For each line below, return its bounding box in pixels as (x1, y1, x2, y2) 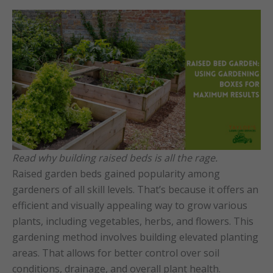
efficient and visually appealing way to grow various (12, 198, 247, 212)
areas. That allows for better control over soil (12, 246, 219, 260)
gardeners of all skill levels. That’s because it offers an (12, 182, 258, 196)
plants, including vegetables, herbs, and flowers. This (12, 214, 253, 228)
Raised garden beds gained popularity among (12, 166, 220, 180)
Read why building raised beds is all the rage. (12, 151, 218, 165)
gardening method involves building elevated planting (12, 230, 258, 244)
